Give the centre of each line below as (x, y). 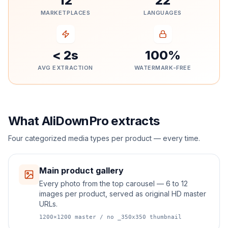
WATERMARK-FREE (163, 68)
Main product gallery (81, 170)
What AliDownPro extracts (84, 121)
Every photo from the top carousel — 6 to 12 (113, 183)
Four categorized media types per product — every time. (104, 138)
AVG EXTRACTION (65, 68)
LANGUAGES (163, 13)
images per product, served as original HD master (123, 194)
